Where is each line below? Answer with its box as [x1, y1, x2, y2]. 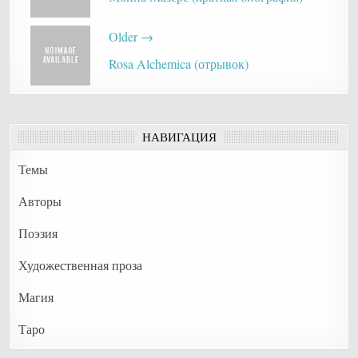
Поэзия [18, 224, 58, 241]
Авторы [18, 192, 62, 209]
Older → [108, 28, 153, 46]
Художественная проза [18, 256, 143, 273]
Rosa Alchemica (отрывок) [108, 55, 249, 73]
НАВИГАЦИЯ [141, 128, 217, 145]
